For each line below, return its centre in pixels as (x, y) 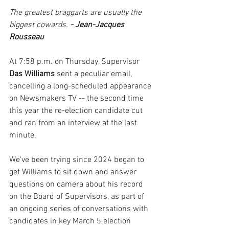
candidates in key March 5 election (71, 221)
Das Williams (33, 74)
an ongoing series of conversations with (80, 209)
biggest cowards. (39, 25)
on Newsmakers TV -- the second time (77, 99)
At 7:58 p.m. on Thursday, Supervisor (75, 62)
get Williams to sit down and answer (74, 172)
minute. (23, 135)
